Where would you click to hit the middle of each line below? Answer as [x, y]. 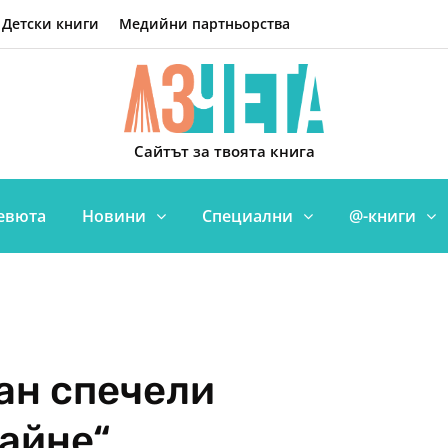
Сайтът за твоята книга [224, 151]
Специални [247, 216]
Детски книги [50, 23]
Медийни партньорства [204, 23]
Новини [114, 216]
